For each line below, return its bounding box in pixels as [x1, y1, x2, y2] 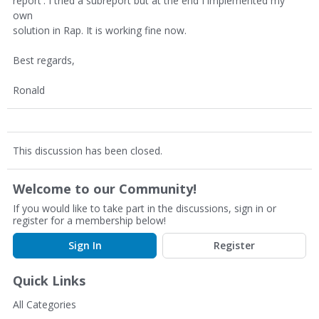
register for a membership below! [13, 214, 166, 227]
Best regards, [13, 53, 75, 67]
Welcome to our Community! [13, 180, 197, 197]
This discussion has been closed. [13, 144, 162, 157]
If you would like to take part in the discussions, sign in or [13, 202, 276, 215]
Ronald [13, 83, 45, 97]
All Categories [13, 298, 76, 311]
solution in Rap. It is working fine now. [13, 23, 187, 37]
